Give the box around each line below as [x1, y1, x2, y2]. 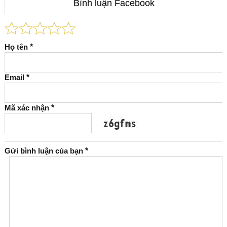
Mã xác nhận [4, 103, 51, 112]
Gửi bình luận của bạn [4, 146, 85, 155]
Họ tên [4, 42, 30, 51]
